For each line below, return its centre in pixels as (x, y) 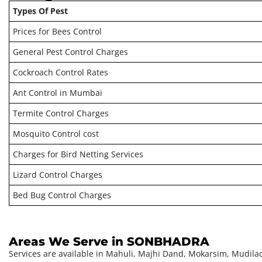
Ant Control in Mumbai (58, 93)
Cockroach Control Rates (61, 73)
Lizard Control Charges (58, 175)
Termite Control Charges (61, 113)
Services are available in (57, 254)
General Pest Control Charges (71, 52)
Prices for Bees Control (58, 32)
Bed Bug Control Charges (62, 195)
